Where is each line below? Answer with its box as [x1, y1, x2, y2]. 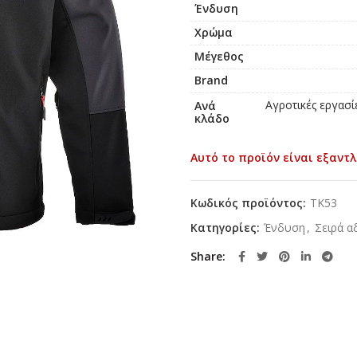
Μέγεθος [194, 49, 244, 64]
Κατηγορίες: [190, 220, 263, 235]
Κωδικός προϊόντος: [190, 195, 309, 210]
